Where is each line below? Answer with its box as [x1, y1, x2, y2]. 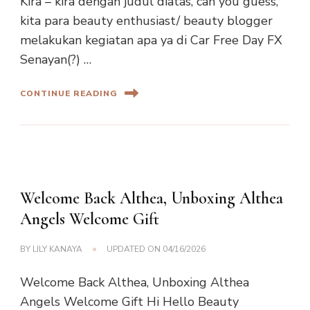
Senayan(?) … [20, 51, 91, 69]
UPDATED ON [107, 244, 163, 255]
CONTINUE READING [20, 87, 118, 99]
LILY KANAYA [33, 244, 82, 255]
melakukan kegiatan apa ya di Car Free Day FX [20, 32, 282, 49]
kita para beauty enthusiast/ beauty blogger [20, 12, 273, 30]
